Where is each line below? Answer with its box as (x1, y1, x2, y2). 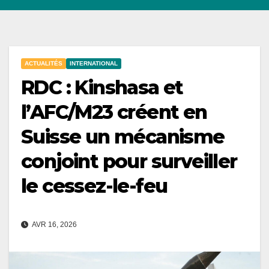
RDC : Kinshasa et (21, 76, 183, 100)
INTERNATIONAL (70, 60, 118, 67)
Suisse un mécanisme (21, 125, 225, 149)
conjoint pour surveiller (21, 150, 237, 174)
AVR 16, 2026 (31, 220, 77, 229)
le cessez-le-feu (21, 174, 168, 198)
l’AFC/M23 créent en (21, 100, 207, 124)
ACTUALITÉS (25, 60, 62, 67)
